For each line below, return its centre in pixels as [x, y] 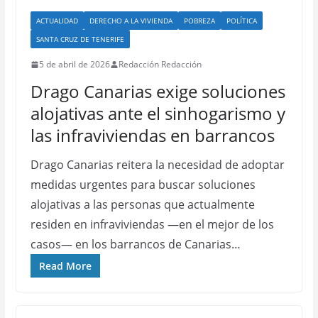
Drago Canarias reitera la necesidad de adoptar [157, 165]
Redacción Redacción [160, 64]
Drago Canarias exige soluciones [158, 91]
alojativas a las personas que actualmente [142, 204]
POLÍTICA [241, 21]
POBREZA [199, 21]
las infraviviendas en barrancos [152, 135]
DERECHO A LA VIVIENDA [131, 21]
